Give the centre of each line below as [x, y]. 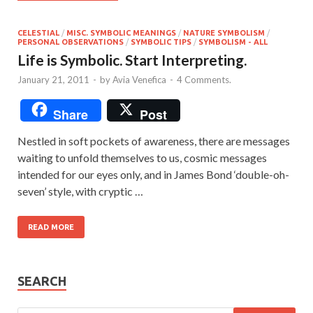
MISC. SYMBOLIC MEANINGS [121, 32]
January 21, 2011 [53, 79]
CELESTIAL [38, 32]
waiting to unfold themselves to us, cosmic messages [142, 157]
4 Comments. [204, 79]
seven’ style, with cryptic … [80, 191]
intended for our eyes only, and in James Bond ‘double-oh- [153, 174]
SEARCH [42, 281]
